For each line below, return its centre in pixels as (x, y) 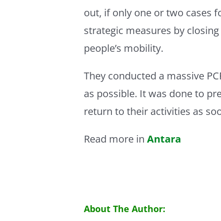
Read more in (116, 139)
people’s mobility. (124, 48)
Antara (164, 139)
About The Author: (125, 209)
